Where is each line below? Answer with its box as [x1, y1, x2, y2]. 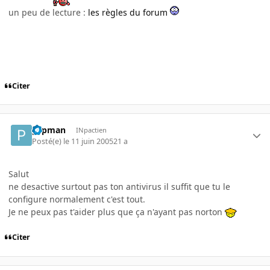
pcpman [32, 124, 66, 136]
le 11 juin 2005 [63, 136, 114, 146]
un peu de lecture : [8, 6, 88, 18]
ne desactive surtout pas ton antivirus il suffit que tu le [8, 180, 230, 192]
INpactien [75, 125, 107, 135]
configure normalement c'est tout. [8, 193, 145, 205]
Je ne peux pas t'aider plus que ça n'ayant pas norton [8, 206, 225, 218]
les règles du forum [88, 6, 168, 18]
